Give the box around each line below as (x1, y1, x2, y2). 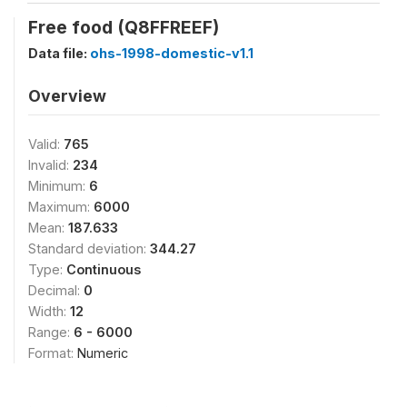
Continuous (66, 261, 141, 277)
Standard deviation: (28, 240, 150, 256)
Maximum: (28, 198, 94, 214)
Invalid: (28, 156, 73, 173)
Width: (28, 303, 70, 319)
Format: (28, 344, 77, 361)
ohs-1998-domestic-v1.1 (90, 45, 253, 61)
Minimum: (28, 177, 89, 194)
